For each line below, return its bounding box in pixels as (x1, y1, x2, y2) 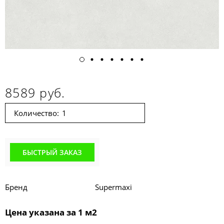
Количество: (14, 107, 59, 118)
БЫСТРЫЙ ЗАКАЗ (22, 147, 82, 157)
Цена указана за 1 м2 (5, 206, 97, 218)
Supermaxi (95, 181, 132, 192)
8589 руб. (5, 83, 65, 101)
